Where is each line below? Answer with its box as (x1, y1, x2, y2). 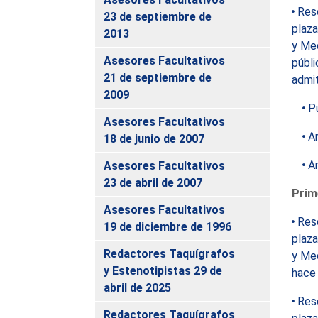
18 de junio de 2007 (104, 131, 205, 146)
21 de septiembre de (104, 70, 212, 84)
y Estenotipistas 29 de (104, 263, 223, 278)
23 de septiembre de (104, 9, 212, 23)
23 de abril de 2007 (104, 175, 203, 190)
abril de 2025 (104, 280, 172, 295)
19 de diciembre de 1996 (104, 219, 232, 234)
